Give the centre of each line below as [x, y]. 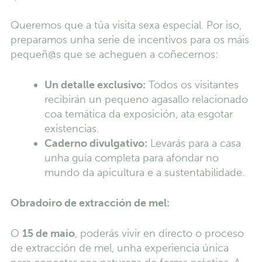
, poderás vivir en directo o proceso [159, 233]
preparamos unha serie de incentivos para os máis [130, 39]
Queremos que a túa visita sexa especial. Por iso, [126, 25]
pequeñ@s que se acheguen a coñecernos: [114, 54]
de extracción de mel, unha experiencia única [119, 248]
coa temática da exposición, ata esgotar [138, 114]
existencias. [71, 128]
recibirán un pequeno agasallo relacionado [146, 99]
